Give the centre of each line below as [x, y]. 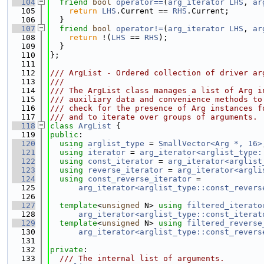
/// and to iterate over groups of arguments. [154, 117]
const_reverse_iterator [140, 179]
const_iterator [121, 161]
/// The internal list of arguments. [137, 258]
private [67, 250]
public [64, 135]
